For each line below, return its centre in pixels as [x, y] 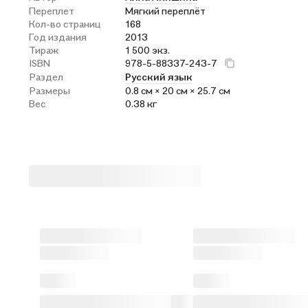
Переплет [52, 11]
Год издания [58, 37]
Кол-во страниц [65, 24]
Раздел [46, 77]
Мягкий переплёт [165, 11]
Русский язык [159, 77]
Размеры [49, 90]
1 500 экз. [147, 50]
